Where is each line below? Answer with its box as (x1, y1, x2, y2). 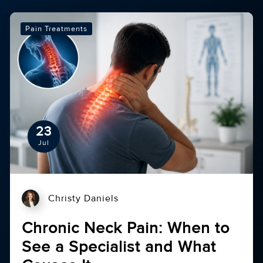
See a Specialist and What (22, 237, 217, 257)
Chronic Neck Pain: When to (22, 218, 230, 238)
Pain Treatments (25, 23, 88, 33)
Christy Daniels (48, 193, 119, 205)
